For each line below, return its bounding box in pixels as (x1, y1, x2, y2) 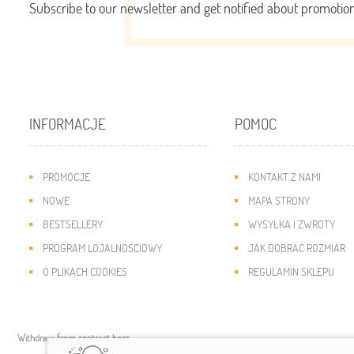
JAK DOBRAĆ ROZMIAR (248, 240, 345, 255)
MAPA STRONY (248, 193, 310, 208)
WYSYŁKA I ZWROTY (248, 217, 335, 232)
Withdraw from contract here (17, 330, 130, 345)
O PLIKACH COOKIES (43, 264, 127, 279)
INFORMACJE (29, 114, 106, 134)
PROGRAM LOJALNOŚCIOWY (43, 240, 162, 255)
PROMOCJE (43, 169, 90, 184)
